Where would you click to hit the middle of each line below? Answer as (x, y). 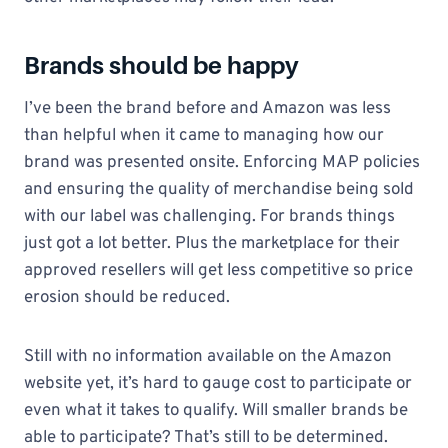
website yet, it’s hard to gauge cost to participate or (218, 384)
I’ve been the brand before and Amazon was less (207, 109)
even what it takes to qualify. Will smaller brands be (216, 411)
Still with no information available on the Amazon (208, 357)
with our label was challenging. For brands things (209, 217)
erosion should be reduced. (127, 298)
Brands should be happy (161, 65)
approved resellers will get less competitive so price (218, 271)
